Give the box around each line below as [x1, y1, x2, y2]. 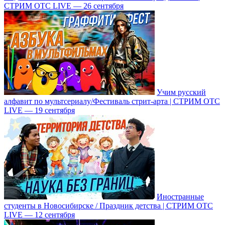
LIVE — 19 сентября [4, 105, 75, 115]
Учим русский [157, 87, 206, 96]
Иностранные [157, 192, 204, 201]
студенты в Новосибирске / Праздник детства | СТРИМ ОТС [4, 201, 213, 210]
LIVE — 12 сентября [4, 210, 75, 219]
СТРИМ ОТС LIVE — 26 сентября [4, 1, 124, 10]
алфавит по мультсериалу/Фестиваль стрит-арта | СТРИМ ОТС [4, 96, 220, 105]
